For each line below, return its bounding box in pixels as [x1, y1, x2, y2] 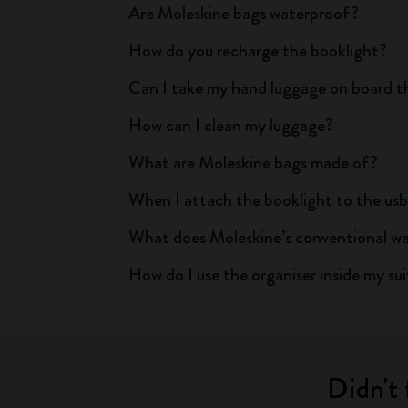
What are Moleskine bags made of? [128, 149, 379, 176]
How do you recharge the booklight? [128, 37, 388, 64]
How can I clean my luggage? [128, 112, 334, 138]
